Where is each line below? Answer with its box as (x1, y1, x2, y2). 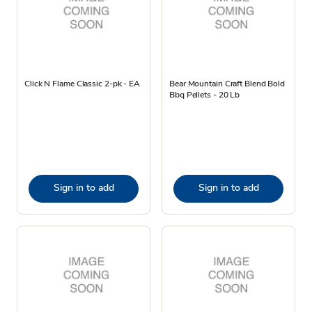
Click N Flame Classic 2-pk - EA (24, 77, 140, 89)
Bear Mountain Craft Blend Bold (169, 77, 285, 89)
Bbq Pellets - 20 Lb (169, 88, 240, 100)
